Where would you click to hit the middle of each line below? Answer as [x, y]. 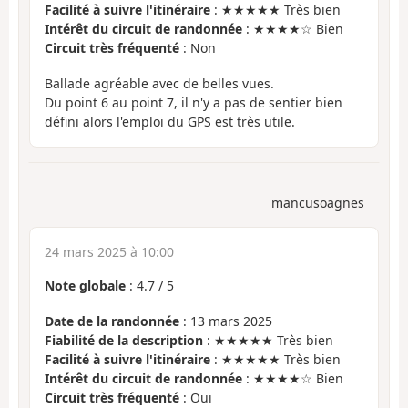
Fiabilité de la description [124, 340]
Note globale [85, 286]
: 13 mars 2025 [226, 321]
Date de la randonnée [112, 321]
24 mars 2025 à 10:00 [109, 252]
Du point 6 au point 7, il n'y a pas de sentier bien [194, 102]
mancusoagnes [318, 203]
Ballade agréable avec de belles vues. [159, 83]
